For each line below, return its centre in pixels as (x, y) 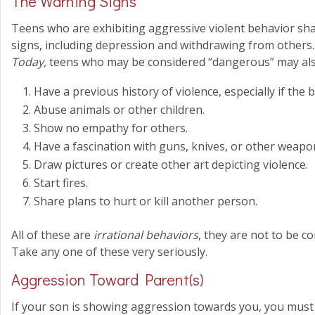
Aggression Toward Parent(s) (107, 279)
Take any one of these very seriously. (109, 252)
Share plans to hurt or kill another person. (146, 201)
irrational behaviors (146, 235)
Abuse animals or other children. (119, 110)
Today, (30, 62)
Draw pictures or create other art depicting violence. (171, 165)
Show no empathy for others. (111, 128)
